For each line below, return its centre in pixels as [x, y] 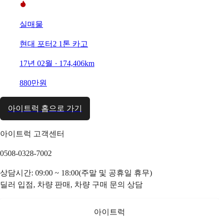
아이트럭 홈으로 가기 [45, 108]
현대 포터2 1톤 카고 [54, 44]
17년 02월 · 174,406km [57, 63]
